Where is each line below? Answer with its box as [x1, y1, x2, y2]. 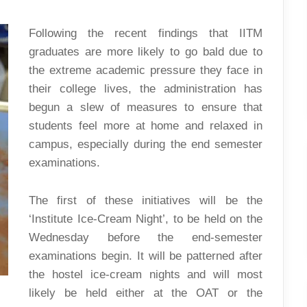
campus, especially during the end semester [29, 138, 262, 151]
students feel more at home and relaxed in [29, 119, 262, 132]
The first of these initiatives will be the [29, 194, 262, 207]
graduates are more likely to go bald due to [29, 45, 262, 58]
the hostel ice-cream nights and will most [29, 268, 262, 281]
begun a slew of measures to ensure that [29, 101, 262, 114]
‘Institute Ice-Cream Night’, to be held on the [29, 212, 262, 225]
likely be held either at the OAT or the [29, 286, 262, 299]
